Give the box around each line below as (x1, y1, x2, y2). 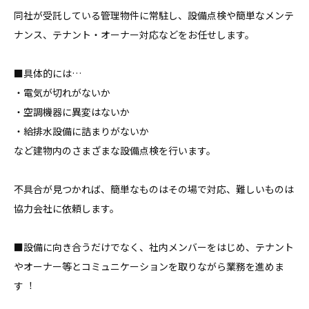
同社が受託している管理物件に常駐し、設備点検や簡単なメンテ (14, 8, 294, 22)
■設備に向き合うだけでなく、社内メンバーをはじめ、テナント (14, 240, 294, 254)
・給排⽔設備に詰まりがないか (14, 124, 149, 138)
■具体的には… (14, 66, 81, 80)
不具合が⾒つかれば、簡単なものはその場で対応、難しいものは (14, 182, 294, 196)
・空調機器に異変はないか (14, 105, 130, 119)
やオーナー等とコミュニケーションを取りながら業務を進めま (14, 259, 284, 273)
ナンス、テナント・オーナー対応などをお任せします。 (14, 28, 255, 41)
